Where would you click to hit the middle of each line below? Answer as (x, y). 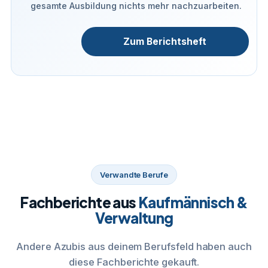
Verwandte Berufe (134, 175)
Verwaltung (134, 218)
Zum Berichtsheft (165, 42)
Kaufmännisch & (193, 202)
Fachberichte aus (79, 202)
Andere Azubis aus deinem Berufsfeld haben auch (134, 246)
